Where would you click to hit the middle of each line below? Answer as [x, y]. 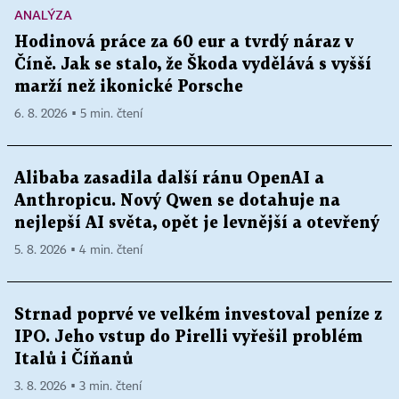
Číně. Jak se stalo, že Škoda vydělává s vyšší [193, 65]
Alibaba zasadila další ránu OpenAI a [169, 179]
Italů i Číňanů [73, 360]
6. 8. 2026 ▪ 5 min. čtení [78, 114]
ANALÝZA [43, 15]
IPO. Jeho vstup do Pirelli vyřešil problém [188, 338]
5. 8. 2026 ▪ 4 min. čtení [78, 251]
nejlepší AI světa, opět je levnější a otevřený [197, 224]
